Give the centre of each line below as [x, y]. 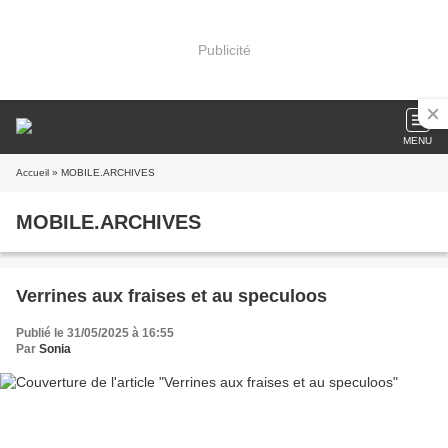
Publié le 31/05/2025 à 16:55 [95, 333]
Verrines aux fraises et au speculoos [171, 296]
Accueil [32, 172]
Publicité [224, 49]
